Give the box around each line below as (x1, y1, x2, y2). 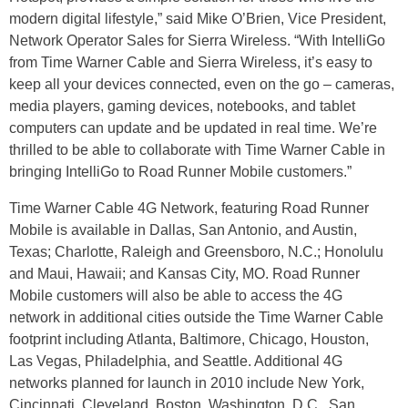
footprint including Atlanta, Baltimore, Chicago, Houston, (9, 331, 369, 348)
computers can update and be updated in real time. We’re (9, 120, 377, 137)
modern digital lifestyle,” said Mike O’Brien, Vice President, (9, 11, 386, 27)
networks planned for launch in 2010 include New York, (9, 375, 364, 392)
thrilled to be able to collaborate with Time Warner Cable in (9, 142, 385, 158)
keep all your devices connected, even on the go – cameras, (9, 76, 394, 93)
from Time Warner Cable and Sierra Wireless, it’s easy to (9, 55, 372, 71)
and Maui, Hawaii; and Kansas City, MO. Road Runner (9, 266, 360, 282)
